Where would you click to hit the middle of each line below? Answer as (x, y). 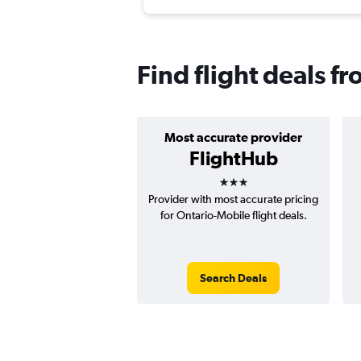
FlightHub (233, 158)
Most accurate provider (233, 137)
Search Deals (233, 278)
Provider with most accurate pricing (233, 199)
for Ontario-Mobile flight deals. (233, 216)
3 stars (247, 177)
